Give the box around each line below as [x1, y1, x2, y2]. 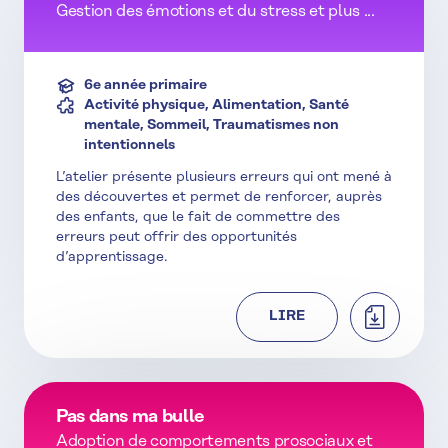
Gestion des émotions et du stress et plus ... [56, 3, 375, 21]
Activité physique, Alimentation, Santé [84, 98, 349, 114]
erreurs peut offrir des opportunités [56, 230, 297, 246]
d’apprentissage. [56, 250, 168, 266]
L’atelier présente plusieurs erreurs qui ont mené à [56, 170, 392, 186]
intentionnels [84, 138, 175, 154]
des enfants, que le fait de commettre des [56, 210, 340, 226]
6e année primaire [84, 78, 207, 94]
